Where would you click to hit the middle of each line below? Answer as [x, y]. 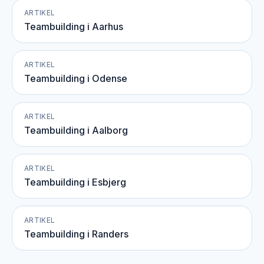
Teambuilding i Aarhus [74, 27]
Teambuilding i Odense [76, 78]
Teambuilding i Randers [76, 234]
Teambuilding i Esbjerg [75, 182]
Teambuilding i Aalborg [76, 130]
